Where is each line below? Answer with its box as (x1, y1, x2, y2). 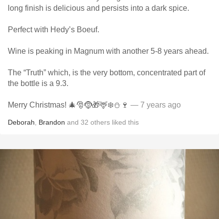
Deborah (8, 118, 35, 126)
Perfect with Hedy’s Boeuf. (8, 25, 101, 34)
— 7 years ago (129, 101, 181, 109)
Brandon (39, 118, 65, 126)
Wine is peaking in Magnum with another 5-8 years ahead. (8, 47, 211, 55)
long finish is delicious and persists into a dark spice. (8, 4, 191, 12)
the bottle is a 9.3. (8, 79, 70, 88)
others (90, 118, 110, 126)
